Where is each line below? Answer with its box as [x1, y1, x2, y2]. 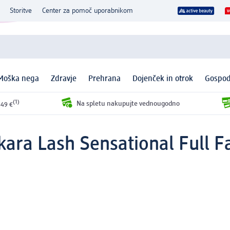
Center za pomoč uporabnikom [42, 7, 133, 14]
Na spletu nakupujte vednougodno [76, 100, 180, 107]
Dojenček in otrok [132, 75, 193, 84]
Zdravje [51, 75, 76, 84]
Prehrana [88, 75, 121, 84]
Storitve [10, 7, 32, 14]
